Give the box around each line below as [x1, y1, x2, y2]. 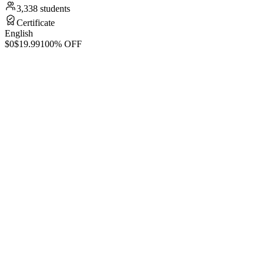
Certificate [16, 18, 55, 28]
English [5, 28, 33, 38]
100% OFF [40, 39, 82, 49]
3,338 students [16, 4, 70, 14]
